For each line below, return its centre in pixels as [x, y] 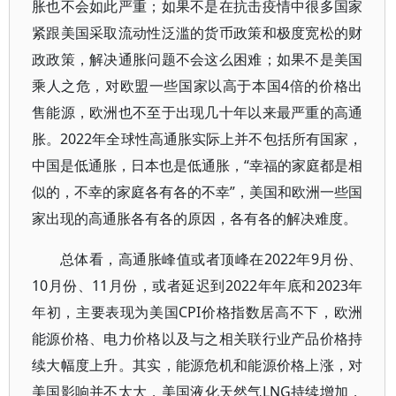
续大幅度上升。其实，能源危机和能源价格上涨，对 [198, 365]
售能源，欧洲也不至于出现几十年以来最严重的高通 [198, 112]
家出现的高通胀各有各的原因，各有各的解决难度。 [194, 218]
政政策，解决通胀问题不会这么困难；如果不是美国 [198, 59]
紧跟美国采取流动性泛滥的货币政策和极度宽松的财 [198, 33]
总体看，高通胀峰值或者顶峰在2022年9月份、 [212, 259]
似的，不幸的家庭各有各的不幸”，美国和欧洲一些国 [198, 192]
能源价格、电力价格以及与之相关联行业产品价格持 [198, 339]
